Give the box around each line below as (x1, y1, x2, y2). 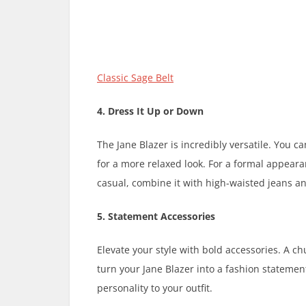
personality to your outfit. (97, 281, 212, 295)
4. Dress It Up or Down (97, 105, 204, 118)
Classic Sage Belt (97, 71, 173, 85)
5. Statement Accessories (97, 210, 215, 223)
